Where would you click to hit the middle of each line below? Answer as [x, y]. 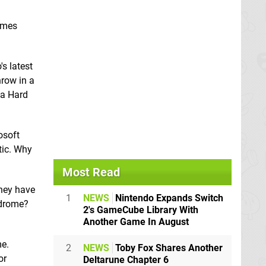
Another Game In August [136, 222]
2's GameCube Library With [141, 210]
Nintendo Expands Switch [168, 198]
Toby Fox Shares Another [168, 248]
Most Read [91, 172]
